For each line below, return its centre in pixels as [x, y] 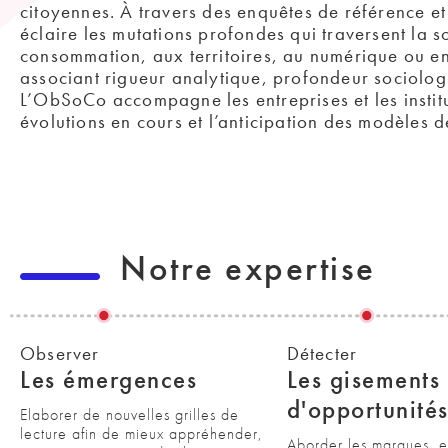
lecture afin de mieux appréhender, [141, 433]
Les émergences [108, 379]
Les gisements [363, 379]
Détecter [322, 353]
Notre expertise [248, 268]
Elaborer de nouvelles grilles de [129, 414]
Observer [60, 353]
